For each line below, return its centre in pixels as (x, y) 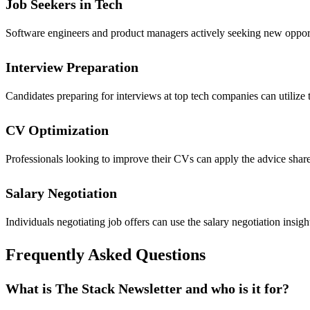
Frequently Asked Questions (106, 255)
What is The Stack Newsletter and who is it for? (147, 289)
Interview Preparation (72, 67)
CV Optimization (57, 130)
